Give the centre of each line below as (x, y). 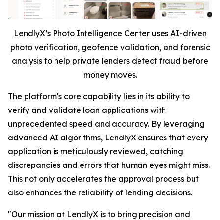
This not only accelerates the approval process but (103, 179)
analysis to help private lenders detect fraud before (110, 61)
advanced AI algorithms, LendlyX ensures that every (108, 138)
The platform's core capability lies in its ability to (99, 96)
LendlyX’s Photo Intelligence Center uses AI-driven (110, 34)
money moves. (110, 75)
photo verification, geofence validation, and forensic (110, 47)
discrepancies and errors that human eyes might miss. (109, 165)
